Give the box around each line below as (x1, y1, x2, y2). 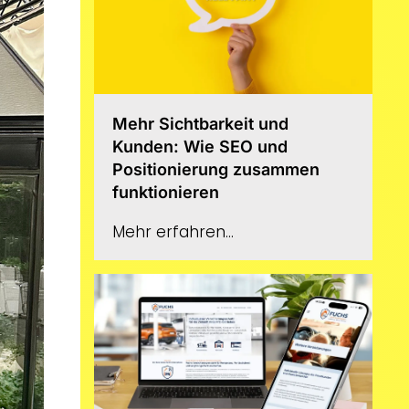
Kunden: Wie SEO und (112, 136, 288, 156)
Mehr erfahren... (112, 220, 235, 243)
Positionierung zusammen (112, 159, 320, 179)
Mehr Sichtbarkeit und (112, 113, 289, 133)
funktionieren (112, 182, 220, 202)
